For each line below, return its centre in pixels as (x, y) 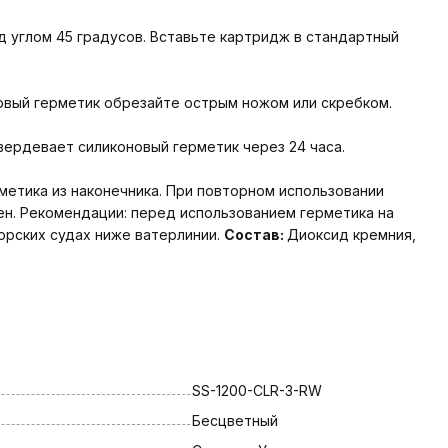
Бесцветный (234, 420)
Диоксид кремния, (351, 234)
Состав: (255, 234)
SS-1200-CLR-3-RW (256, 390)
